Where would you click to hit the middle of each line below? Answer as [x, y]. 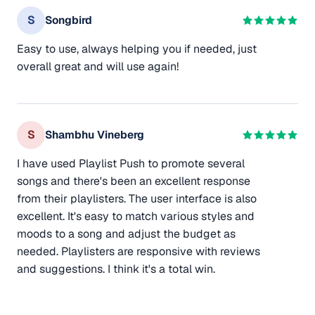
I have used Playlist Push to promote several [131, 163]
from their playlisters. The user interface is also [137, 198]
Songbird [69, 20]
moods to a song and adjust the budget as [126, 233]
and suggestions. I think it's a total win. [116, 269]
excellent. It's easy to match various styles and [136, 216]
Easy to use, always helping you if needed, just [137, 49]
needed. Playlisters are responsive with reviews [139, 251]
